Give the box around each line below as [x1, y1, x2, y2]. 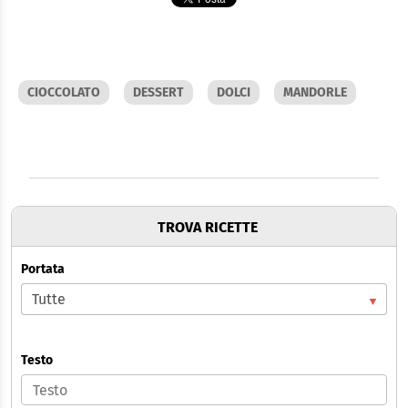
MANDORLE [283, 84, 347, 100]
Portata [21, 260, 65, 277]
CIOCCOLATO [27, 84, 100, 100]
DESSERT [133, 84, 184, 100]
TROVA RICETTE [157, 218, 258, 236]
